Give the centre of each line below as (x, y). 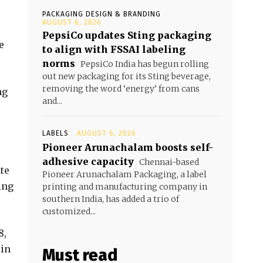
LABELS (55, 134)
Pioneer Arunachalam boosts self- (128, 148)
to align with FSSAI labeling (114, 50)
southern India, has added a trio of (111, 199)
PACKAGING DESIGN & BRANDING (102, 14)
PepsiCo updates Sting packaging (127, 36)
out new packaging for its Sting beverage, (127, 77)
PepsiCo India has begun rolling (144, 64)
